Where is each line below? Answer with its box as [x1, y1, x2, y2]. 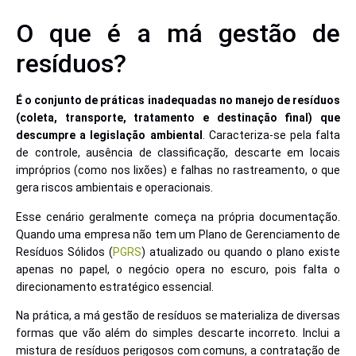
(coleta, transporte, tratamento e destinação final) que [16, 111, 340, 125]
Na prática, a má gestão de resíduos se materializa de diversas [16, 309, 340, 323]
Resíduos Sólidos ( [16, 245, 113, 258]
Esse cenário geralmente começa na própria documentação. [16, 210, 340, 223]
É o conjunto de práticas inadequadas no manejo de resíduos [16, 94, 340, 107]
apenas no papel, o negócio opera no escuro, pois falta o [16, 262, 340, 276]
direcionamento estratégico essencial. [16, 280, 214, 293]
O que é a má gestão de [16, 18, 340, 49]
